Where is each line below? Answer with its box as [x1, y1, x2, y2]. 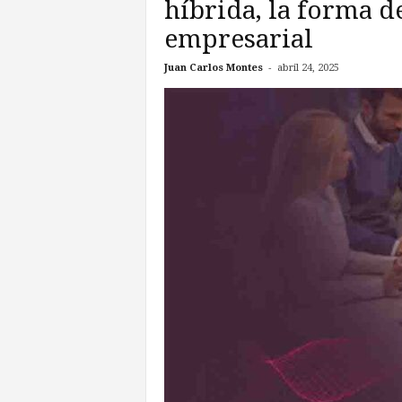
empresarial [163, 24, 313, 55]
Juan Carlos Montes [163, 62, 263, 74]
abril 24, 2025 [276, 62, 339, 74]
